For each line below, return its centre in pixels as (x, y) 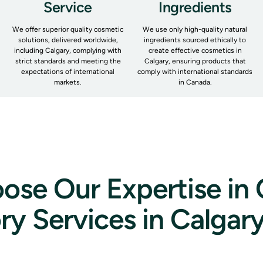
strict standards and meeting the (68, 61)
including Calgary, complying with (68, 50)
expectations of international (68, 71)
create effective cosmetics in (195, 50)
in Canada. (195, 82)
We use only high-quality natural (195, 29)
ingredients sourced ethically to (195, 40)
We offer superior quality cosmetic (68, 29)
